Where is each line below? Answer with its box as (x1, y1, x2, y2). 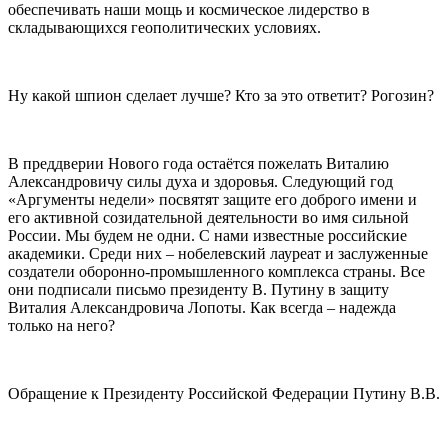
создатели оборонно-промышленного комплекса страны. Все (8, 263, 425, 281)
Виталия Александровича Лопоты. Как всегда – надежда (8, 299, 396, 317)
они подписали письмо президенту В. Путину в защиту (8, 281, 389, 299)
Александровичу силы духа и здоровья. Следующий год (8, 173, 393, 191)
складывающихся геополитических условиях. (8, 19, 321, 37)
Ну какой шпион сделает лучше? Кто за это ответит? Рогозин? (8, 87, 434, 105)
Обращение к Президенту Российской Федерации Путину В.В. (8, 385, 440, 403)
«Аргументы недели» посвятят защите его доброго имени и (8, 191, 417, 209)
